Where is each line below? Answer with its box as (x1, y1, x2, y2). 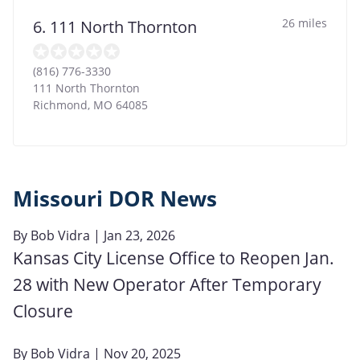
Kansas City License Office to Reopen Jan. (13, 246, 334, 269)
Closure (13, 299, 73, 322)
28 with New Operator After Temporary (13, 272, 321, 296)
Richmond (33, 96, 88, 112)
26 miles (282, 14, 327, 31)
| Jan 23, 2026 (90, 226, 175, 244)
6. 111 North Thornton (33, 15, 197, 38)
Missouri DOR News (13, 184, 217, 213)
